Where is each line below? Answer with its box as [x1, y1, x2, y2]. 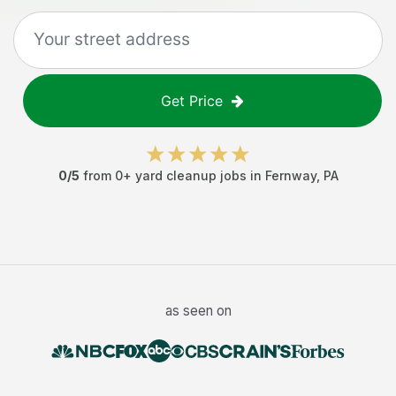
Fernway [264, 168, 316, 183]
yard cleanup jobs [134, 168, 247, 183]
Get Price [161, 92, 223, 110]
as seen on [164, 302, 232, 319]
